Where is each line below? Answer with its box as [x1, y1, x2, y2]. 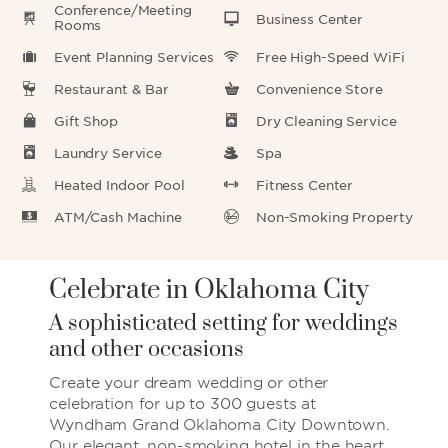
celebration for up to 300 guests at [49, 395, 317, 413]
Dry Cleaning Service [256, 114, 397, 129]
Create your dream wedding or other [49, 374, 329, 392]
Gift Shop [54, 114, 118, 129]
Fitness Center [256, 178, 354, 193]
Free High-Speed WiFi [256, 50, 405, 65]
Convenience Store [256, 82, 383, 97]
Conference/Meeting [54, 3, 192, 18]
